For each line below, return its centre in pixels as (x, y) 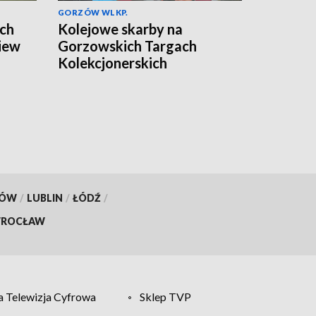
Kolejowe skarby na (120, 29)
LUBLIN (44, 198)
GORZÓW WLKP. (93, 12)
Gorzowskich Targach (127, 45)
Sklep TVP (166, 297)
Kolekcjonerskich (113, 62)
